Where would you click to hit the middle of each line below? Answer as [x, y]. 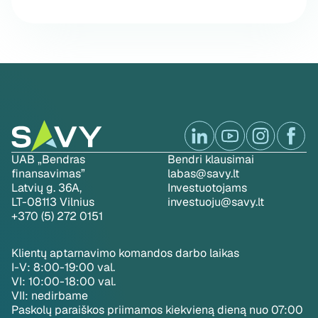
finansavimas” [48, 174]
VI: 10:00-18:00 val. [64, 281]
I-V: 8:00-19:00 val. [63, 267]
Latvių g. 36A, [46, 188]
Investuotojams [207, 188]
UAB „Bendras [48, 159]
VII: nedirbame [50, 296]
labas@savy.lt [203, 174]
